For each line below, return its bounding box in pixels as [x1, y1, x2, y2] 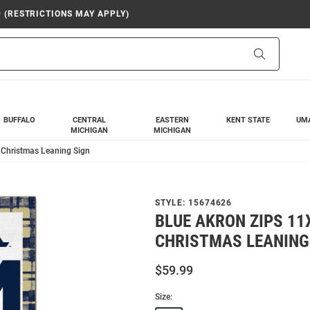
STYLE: [155, 198, 188, 208]
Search [264, 48, 294, 59]
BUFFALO [3, 116, 35, 125]
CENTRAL [73, 116, 107, 125]
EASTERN [155, 116, 189, 125]
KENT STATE [226, 116, 271, 125]
